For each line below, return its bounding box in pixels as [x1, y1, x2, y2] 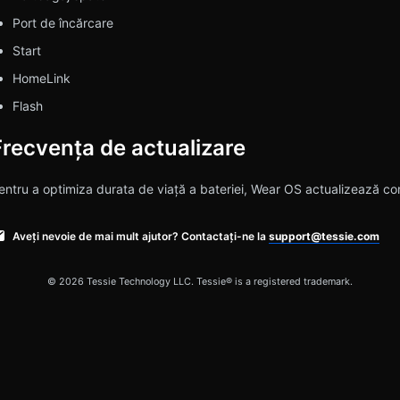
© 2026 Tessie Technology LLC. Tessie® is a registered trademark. [47, 275, 353, 287]
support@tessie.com [268, 229, 379, 243]
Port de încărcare [12, 15, 113, 31]
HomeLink [12, 71, 71, 87]
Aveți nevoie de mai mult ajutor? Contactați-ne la [12, 229, 269, 243]
